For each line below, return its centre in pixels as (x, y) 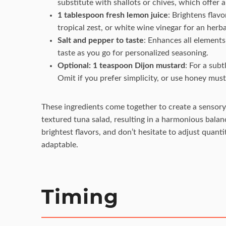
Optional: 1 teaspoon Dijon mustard (121, 65)
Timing (80, 196)
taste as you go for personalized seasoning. (133, 53)
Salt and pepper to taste (100, 40)
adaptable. (60, 145)
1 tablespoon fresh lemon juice (112, 15)
